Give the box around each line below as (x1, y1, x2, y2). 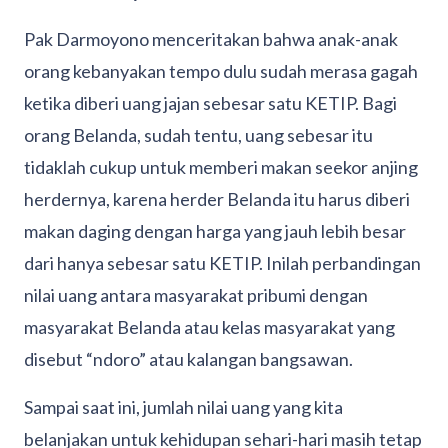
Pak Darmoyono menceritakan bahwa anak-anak (24, 28, 398, 51)
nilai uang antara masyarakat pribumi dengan (24, 284, 368, 307)
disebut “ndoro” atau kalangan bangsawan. (24, 348, 353, 371)
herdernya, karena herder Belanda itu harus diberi (24, 188, 410, 211)
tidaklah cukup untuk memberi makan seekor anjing (24, 156, 418, 179)
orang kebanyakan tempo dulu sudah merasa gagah (24, 60, 418, 83)
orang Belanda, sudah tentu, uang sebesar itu (24, 124, 373, 147)
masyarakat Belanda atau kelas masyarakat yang (24, 316, 395, 339)
